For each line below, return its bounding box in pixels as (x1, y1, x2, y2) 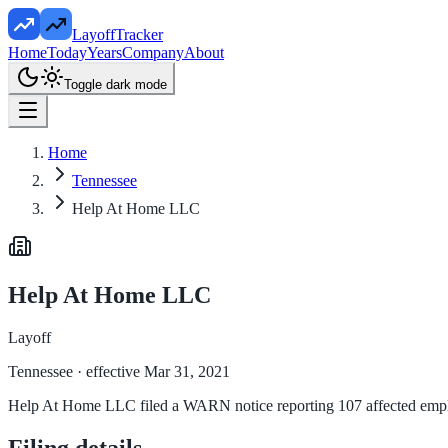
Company (122, 44, 184, 61)
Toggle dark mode (64, 77, 167, 92)
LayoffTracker (72, 26, 163, 43)
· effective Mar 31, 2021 (73, 362, 230, 380)
